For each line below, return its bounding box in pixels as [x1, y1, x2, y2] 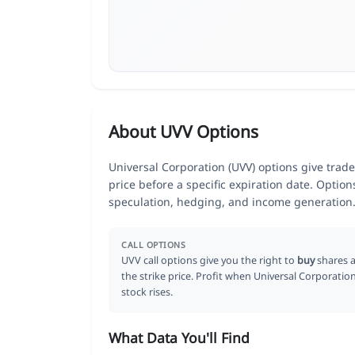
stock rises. [121, 284, 173, 299]
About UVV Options [109, 120, 258, 143]
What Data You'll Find [109, 327, 250, 347]
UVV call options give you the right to [121, 253, 297, 267]
